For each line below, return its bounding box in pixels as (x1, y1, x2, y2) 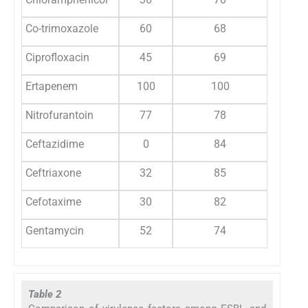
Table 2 (28, 287, 61, 300)
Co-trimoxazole (25, 21, 98, 35)
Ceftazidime (25, 137, 84, 151)
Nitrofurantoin (25, 108, 93, 122)
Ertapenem (25, 79, 78, 93)
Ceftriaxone (25, 166, 81, 179)
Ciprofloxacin (25, 50, 89, 64)
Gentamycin (25, 223, 84, 237)
